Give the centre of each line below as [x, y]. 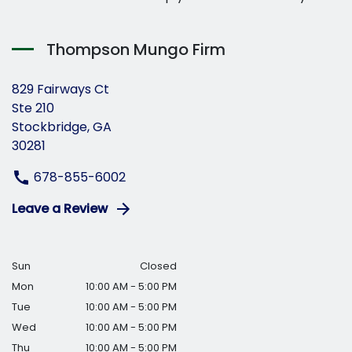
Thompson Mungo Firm [136, 49]
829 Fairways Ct [60, 89]
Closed [158, 266]
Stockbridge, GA [62, 126]
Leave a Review [60, 209]
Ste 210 [33, 108]
